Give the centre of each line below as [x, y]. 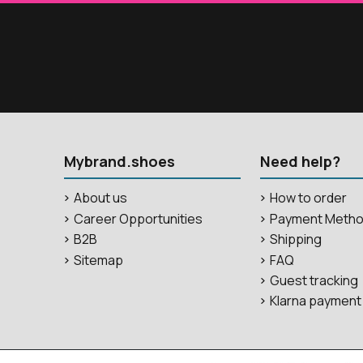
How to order [309, 198]
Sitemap [99, 260]
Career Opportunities [139, 218]
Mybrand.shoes [120, 161]
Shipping [296, 239]
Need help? [301, 161]
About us [101, 198]
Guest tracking [314, 280]
